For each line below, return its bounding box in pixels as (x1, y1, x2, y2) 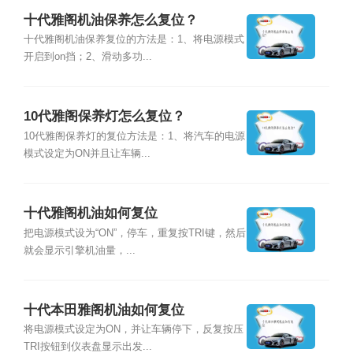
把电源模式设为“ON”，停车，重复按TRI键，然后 (23, 227, 246, 239)
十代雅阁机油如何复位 (23, 206, 158, 221)
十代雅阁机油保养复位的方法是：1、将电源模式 (23, 33, 244, 45)
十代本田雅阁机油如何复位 (23, 303, 184, 318)
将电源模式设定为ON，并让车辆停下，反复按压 (23, 324, 243, 336)
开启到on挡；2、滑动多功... (23, 50, 152, 62)
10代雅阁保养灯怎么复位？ (23, 109, 185, 124)
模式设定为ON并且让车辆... (23, 147, 150, 159)
